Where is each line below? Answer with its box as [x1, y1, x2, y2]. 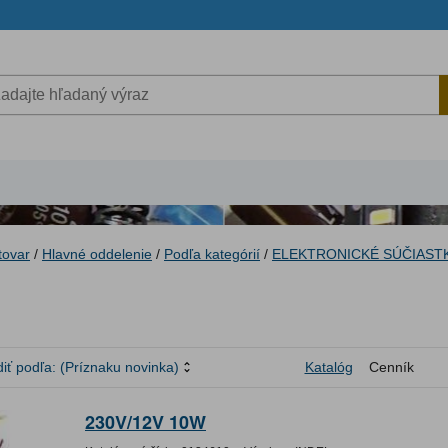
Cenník [368, 359, 414, 376]
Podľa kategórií [164, 246, 260, 262]
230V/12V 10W [85, 409, 206, 436]
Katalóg [304, 359, 353, 376]
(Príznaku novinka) [60, 359, 179, 376]
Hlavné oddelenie [42, 246, 152, 262]
